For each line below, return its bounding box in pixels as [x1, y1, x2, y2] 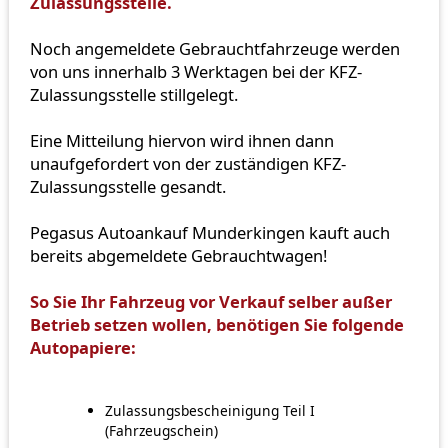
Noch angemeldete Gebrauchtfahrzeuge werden [29, 37, 400, 61]
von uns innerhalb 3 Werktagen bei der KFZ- [29, 60, 362, 84]
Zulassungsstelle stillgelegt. [29, 83, 238, 107]
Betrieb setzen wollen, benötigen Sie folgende [29, 313, 404, 337]
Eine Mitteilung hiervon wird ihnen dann [29, 129, 334, 153]
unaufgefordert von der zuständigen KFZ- [29, 152, 346, 176]
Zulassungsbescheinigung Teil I [105, 400, 316, 420]
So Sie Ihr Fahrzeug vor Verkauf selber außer [29, 290, 392, 314]
